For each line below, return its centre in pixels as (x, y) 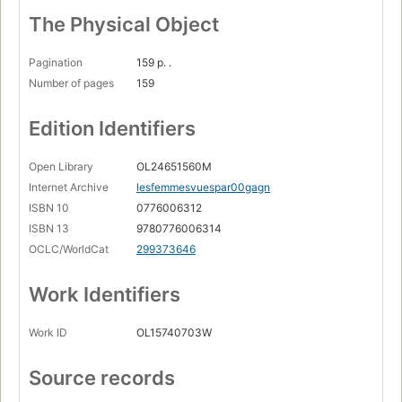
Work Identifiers (105, 294)
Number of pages (71, 83)
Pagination (56, 62)
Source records (102, 377)
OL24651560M (174, 166)
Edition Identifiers (112, 128)
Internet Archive (69, 187)
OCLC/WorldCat (69, 249)
